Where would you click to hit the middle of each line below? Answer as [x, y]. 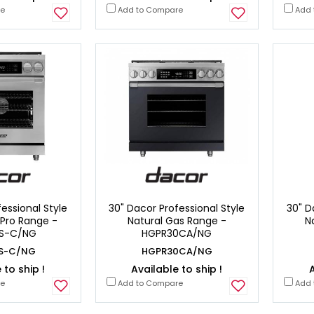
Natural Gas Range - [177, 220]
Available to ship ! [177, 269]
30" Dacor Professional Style [177, 208]
